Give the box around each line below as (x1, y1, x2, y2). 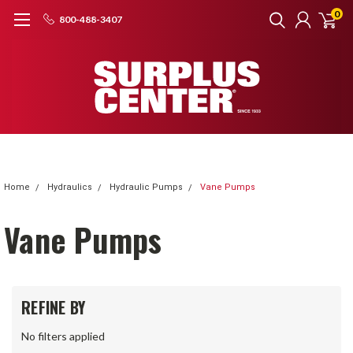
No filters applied (21, 329, 105, 343)
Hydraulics (47, 182, 92, 192)
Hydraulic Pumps (110, 182, 183, 192)
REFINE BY (21, 295, 86, 319)
